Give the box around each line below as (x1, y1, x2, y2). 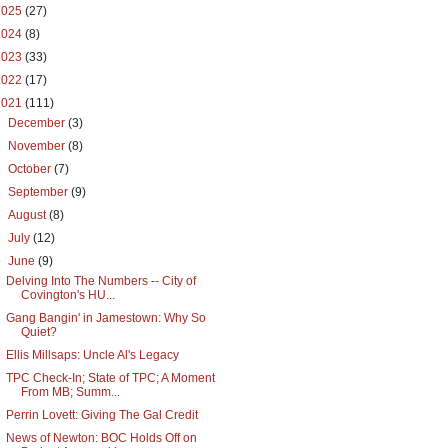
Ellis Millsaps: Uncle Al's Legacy (5, 348, 179, 362)
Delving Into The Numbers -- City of (5, 274, 196, 288)
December (8, 116, 69, 130)
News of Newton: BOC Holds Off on (5, 431, 197, 445)
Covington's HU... (20, 288, 115, 302)
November (8, 139, 69, 153)
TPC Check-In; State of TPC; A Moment (5, 371, 215, 385)
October (8, 162, 55, 176)
